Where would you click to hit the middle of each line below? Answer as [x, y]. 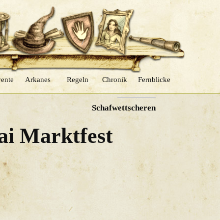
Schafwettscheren [124, 108]
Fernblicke [154, 79]
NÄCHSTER [136, 91]
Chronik [114, 79]
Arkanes [38, 79]
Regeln [78, 79]
